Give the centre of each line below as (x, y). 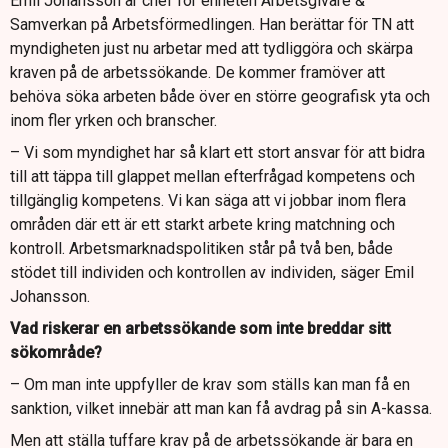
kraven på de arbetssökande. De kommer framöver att (197, 73)
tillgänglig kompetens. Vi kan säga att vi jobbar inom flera (208, 201)
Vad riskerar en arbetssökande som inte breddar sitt (200, 329)
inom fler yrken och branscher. (113, 121)
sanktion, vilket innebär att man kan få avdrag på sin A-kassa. (221, 409)
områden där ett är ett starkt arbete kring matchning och (202, 225)
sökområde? (56, 353)
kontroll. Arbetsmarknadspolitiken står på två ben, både (201, 249)
